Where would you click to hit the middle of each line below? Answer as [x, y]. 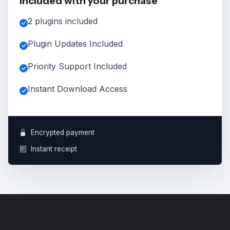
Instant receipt [54, 149]
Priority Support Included [77, 66]
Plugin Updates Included [75, 43]
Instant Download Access [77, 89]
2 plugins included [62, 21]
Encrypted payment [62, 132]
